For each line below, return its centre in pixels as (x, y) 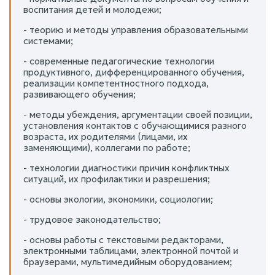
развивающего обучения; (79, 94)
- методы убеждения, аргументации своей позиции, (138, 114)
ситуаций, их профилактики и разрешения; (117, 179)
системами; (48, 41)
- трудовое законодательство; (92, 219)
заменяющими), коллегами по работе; (107, 147)
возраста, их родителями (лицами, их (106, 136)
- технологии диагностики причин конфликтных (126, 168)
